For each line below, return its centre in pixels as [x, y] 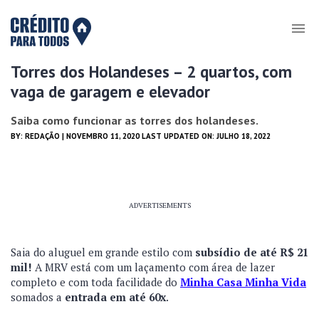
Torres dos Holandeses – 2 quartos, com [151, 72]
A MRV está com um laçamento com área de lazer [153, 267]
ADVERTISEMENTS [159, 205]
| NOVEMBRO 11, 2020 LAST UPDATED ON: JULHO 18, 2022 [165, 136]
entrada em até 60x [115, 297]
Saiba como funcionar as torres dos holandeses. [135, 120]
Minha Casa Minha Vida [243, 282]
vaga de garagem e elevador [110, 91]
